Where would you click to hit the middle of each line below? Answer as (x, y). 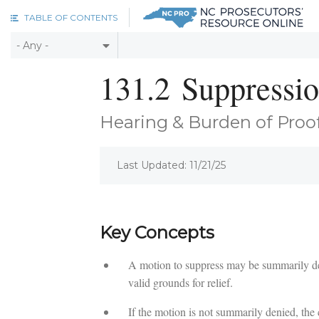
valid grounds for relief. (180, 283)
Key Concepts (157, 233)
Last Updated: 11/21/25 (171, 166)
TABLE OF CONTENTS (71, 17)
